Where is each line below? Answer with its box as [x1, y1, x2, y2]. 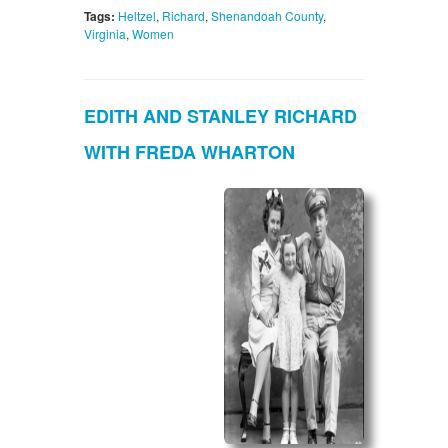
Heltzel [118, 7, 156, 25]
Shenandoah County [211, 7, 323, 25]
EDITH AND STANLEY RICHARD [84, 103, 357, 130]
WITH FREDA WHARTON [84, 139, 295, 166]
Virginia [84, 25, 126, 43]
